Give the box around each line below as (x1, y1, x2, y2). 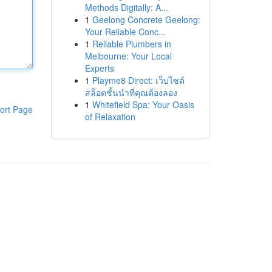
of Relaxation (84, 110, 135, 123)
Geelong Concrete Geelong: (92, 13, 200, 25)
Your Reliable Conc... (84, 25, 166, 38)
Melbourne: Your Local (84, 50, 172, 62)
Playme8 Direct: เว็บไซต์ (92, 74, 185, 86)
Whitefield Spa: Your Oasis (92, 98, 194, 110)
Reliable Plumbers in (92, 38, 171, 50)
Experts (84, 62, 114, 74)
